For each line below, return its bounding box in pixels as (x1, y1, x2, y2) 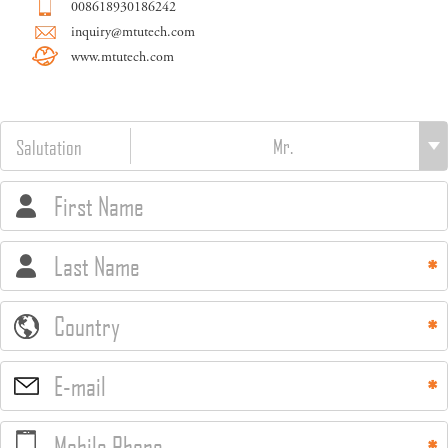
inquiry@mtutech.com (71, 26, 195, 41)
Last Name (54, 251, 140, 283)
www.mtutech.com (71, 51, 174, 66)
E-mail (54, 371, 106, 403)
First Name (54, 191, 144, 223)
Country (54, 311, 120, 343)
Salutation (16, 135, 82, 160)
